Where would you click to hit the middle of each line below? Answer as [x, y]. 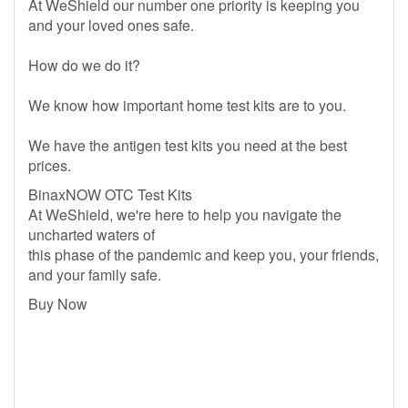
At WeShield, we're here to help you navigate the [185, 214]
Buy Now [58, 304]
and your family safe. [95, 275]
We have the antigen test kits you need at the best [188, 145]
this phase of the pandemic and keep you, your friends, [204, 255]
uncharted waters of [92, 235]
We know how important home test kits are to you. [187, 105]
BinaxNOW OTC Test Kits [110, 194]
